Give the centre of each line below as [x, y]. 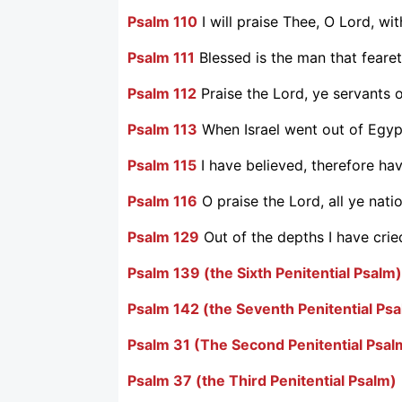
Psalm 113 [162, 129]
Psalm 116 [162, 201]
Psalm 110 [162, 21]
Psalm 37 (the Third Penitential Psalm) [262, 380]
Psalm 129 [163, 236]
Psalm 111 [161, 57]
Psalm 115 [162, 165]
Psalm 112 [162, 93]
